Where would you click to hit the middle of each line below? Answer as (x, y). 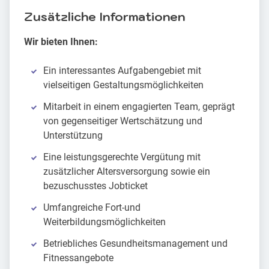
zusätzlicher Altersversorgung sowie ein (127, 172)
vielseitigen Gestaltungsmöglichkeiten (123, 85)
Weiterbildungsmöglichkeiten (104, 222)
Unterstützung (73, 136)
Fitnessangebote (78, 258)
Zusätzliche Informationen (104, 17)
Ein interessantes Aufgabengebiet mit (122, 71)
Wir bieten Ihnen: (61, 42)
